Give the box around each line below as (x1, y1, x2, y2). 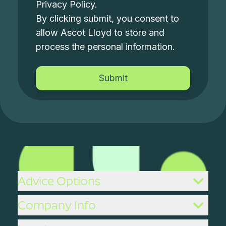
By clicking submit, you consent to (36, 13, 180, 24)
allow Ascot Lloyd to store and (36, 27, 165, 38)
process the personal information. (36, 41, 176, 52)
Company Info (18, 198, 96, 212)
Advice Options (18, 174, 101, 188)
